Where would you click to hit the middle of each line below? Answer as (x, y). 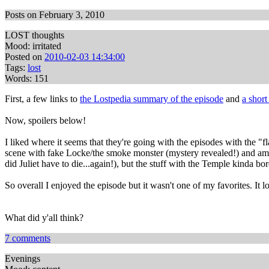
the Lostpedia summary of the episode (152, 99)
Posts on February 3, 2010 (55, 15)
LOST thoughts (35, 35)
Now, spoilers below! (45, 120)
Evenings (23, 258)
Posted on (25, 57)
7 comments (28, 238)
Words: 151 (27, 78)
